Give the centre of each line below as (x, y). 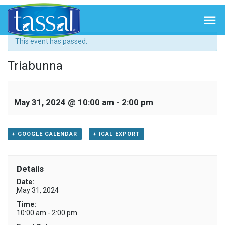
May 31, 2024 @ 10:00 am (64, 102)
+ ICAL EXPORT (116, 134)
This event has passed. (51, 41)
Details (30, 168)
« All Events (28, 16)
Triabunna (35, 66)
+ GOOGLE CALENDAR (45, 134)
